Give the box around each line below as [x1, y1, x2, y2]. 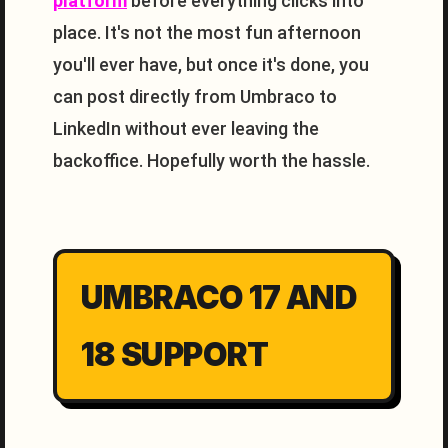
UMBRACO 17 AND [81, 278, 358, 317]
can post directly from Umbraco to [53, 86, 337, 107]
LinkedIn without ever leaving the [53, 118, 319, 139]
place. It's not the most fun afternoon [53, 22, 361, 43]
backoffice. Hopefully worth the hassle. [53, 150, 370, 171]
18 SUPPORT [81, 335, 269, 374]
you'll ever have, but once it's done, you [53, 54, 369, 75]
